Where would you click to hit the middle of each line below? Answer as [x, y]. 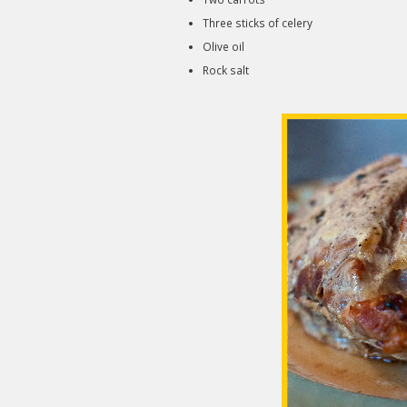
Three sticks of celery [258, 23]
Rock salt [226, 70]
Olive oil [223, 46]
